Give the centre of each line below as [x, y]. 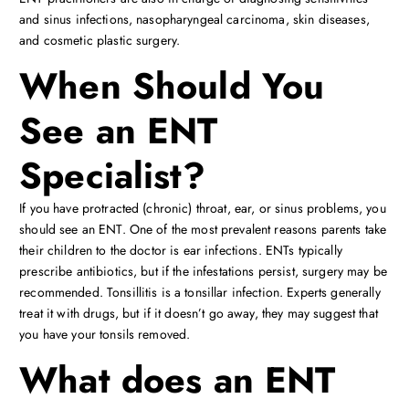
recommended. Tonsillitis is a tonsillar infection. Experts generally [200, 293]
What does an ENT [178, 381]
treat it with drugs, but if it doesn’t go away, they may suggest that [199, 314]
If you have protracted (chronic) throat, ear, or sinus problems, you [203, 209]
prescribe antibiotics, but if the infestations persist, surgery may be [203, 272]
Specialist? [112, 176]
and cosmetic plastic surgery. [100, 41]
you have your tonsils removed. [105, 335]
